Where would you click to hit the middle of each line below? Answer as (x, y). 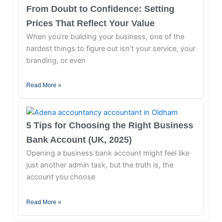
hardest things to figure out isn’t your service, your (111, 48)
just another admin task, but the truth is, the (100, 165)
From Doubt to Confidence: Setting (100, 9)
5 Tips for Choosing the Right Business (110, 126)
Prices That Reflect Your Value (90, 23)
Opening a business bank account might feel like (108, 153)
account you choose (60, 177)
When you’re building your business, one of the (105, 36)
